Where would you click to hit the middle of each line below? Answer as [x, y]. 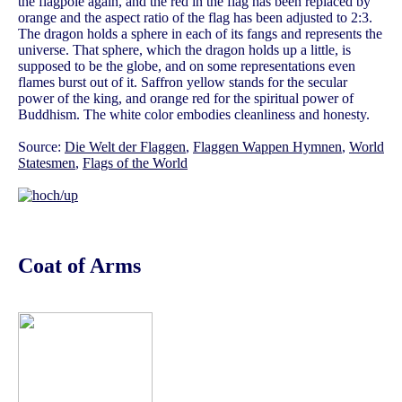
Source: [41, 147]
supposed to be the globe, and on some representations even [187, 66]
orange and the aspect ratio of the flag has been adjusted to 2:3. [195, 18]
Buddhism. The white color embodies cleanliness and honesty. [194, 115]
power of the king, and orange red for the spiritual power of [186, 99]
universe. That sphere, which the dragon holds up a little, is [184, 50]
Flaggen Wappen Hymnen [267, 147]
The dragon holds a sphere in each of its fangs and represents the [200, 34]
